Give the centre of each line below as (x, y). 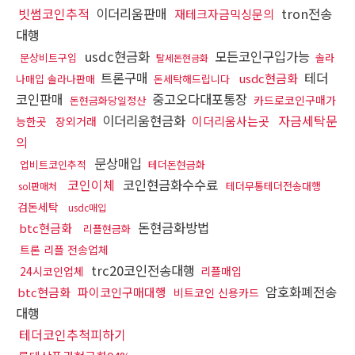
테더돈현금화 (177, 164)
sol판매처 (38, 185)
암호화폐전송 (299, 291)
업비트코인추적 (53, 164)
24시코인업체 (53, 271)
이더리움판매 (132, 13)
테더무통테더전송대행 (273, 185)
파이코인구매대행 (124, 292)
